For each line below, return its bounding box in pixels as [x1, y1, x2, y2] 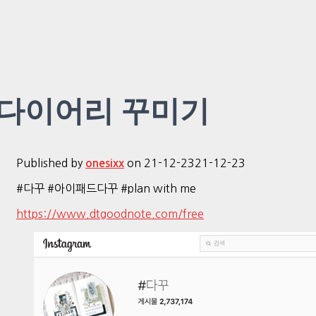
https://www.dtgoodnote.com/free [16, 207, 204, 219]
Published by [16, 157, 85, 169]
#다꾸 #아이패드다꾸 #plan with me [16, 182, 196, 194]
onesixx [85, 157, 124, 169]
